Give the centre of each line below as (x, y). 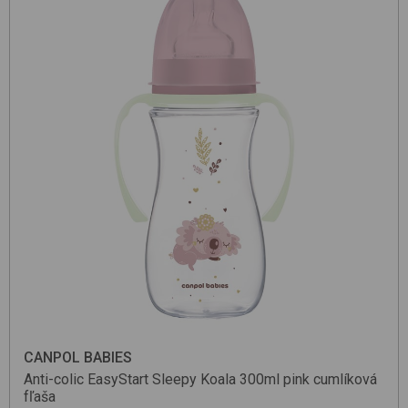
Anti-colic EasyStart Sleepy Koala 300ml (152, 380)
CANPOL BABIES (78, 358)
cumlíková (345, 380)
